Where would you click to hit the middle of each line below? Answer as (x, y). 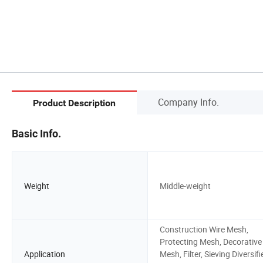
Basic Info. (36, 133)
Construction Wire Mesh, (204, 229)
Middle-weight (185, 186)
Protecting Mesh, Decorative (211, 241)
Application (45, 254)
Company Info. (188, 102)
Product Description (74, 103)
